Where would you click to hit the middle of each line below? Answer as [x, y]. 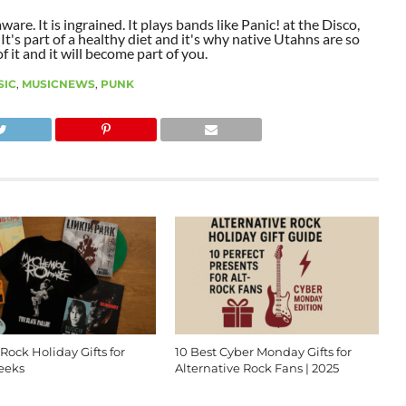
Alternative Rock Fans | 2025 [256, 368]
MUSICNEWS [58, 83]
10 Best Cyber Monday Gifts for [263, 352]
